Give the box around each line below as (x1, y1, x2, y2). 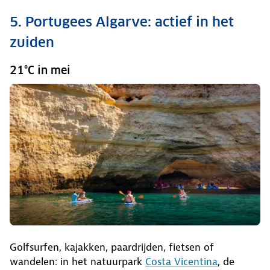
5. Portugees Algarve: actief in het (10, 13, 234, 30)
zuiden (10, 33, 54, 51)
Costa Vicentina (145, 255, 218, 269)
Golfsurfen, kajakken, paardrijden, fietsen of (10, 240, 214, 254)
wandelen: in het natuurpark (10, 255, 145, 269)
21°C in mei (10, 63, 71, 77)
